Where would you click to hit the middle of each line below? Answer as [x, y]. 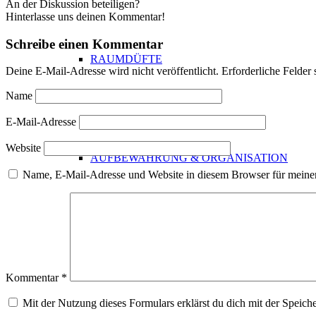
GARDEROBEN [158, 256]
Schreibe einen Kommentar [84, 44]
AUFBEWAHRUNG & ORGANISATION [189, 158]
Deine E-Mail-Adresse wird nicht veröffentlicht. [112, 71]
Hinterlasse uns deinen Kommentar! [85, 16]
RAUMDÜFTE [126, 59]
